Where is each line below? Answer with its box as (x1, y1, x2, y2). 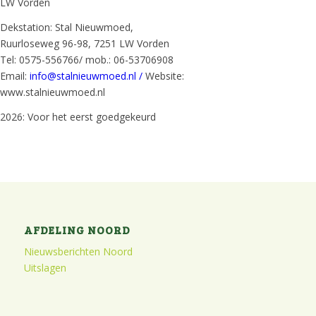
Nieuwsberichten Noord (23, 245, 133, 259)
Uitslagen (23, 261, 66, 275)
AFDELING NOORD (23, 221, 130, 237)
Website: (142, 68, 184, 83)
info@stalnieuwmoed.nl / (30, 68, 142, 83)
